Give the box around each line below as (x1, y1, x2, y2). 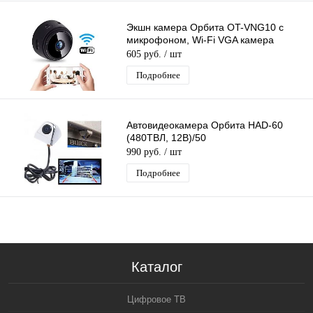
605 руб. (126, 49, 164, 60)
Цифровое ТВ (127, 294, 186, 305)
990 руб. (126, 147, 164, 158)
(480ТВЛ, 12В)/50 (126, 132, 206, 144)
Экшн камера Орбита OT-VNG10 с (126, 22, 284, 34)
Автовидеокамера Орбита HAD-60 (126, 119, 283, 131)
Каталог (131, 259, 182, 275)
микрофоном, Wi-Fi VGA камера (126, 34, 274, 46)
